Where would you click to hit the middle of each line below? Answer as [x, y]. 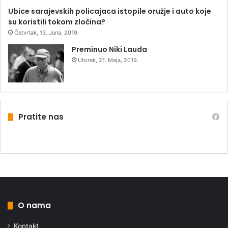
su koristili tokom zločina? [57, 22]
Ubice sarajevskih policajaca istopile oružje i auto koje [110, 11]
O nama [34, 206]
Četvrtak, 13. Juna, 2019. [47, 33]
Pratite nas [41, 117]
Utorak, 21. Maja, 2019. [108, 60]
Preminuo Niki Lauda [109, 50]
